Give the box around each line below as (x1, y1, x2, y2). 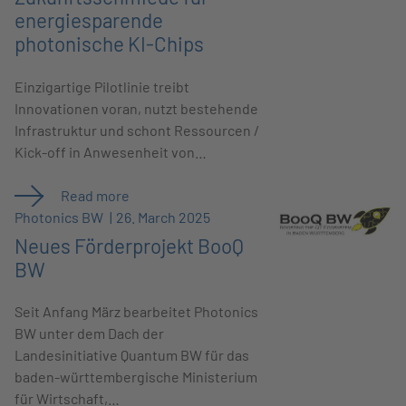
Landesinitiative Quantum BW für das (14, 346, 250, 364)
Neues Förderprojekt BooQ (14, 234, 245, 258)
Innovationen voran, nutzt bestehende (14, 99, 259, 117)
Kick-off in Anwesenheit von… (14, 142, 208, 160)
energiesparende (14, 8, 164, 33)
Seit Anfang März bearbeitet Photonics (14, 303, 259, 321)
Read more (58, 186, 130, 204)
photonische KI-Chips (14, 32, 205, 56)
